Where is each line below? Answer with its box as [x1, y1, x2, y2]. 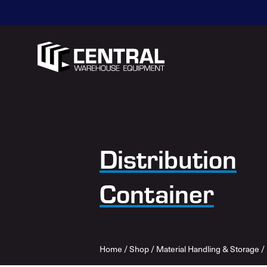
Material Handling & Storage [156, 243, 259, 254]
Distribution [99, 141, 237, 175]
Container [99, 175, 214, 210]
